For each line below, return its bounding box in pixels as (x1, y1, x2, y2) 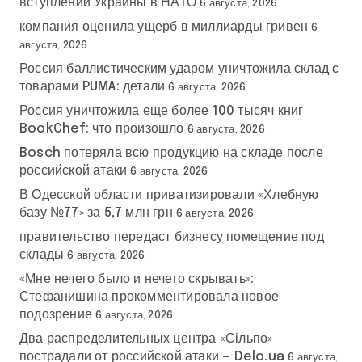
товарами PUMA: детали (19, 79, 166, 94)
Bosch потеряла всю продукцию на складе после (19, 145, 323, 160)
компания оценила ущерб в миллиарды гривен (19, 19, 309, 34)
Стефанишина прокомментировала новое (19, 289, 279, 304)
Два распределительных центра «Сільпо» (19, 331, 273, 346)
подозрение (19, 307, 92, 322)
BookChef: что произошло (19, 121, 184, 136)
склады (19, 247, 65, 262)
